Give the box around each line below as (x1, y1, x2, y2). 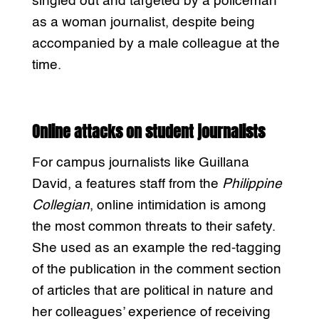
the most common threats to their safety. (31, 219, 276, 234)
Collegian (31, 198, 90, 212)
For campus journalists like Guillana (31, 155, 249, 169)
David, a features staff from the (31, 177, 222, 191)
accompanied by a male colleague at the (31, 36, 280, 51)
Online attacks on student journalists (31, 119, 265, 143)
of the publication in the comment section (31, 262, 281, 276)
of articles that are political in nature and (31, 283, 273, 298)
